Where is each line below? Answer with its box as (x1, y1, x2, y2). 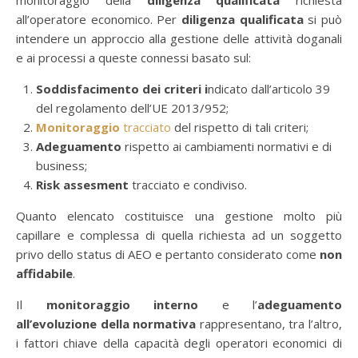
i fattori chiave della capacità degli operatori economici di (16, 335, 342, 351)
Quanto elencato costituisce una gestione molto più (16, 208, 342, 224)
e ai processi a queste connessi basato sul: (16, 50, 251, 66)
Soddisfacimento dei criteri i (36, 81, 208, 97)
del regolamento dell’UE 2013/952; (36, 100, 229, 116)
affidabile (16, 265, 73, 281)
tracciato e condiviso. (129, 177, 247, 193)
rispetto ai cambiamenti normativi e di (121, 138, 332, 154)
